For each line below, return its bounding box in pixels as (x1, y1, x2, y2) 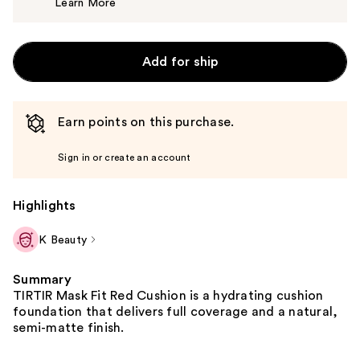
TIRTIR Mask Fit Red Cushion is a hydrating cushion (13, 288, 324, 302)
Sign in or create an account (58, 152, 191, 162)
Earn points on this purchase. (58, 115, 235, 129)
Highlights (13, 198, 76, 212)
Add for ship (141, 55, 219, 68)
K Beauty (39, 234, 87, 246)
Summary (13, 272, 72, 286)
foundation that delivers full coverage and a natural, (13, 305, 338, 318)
